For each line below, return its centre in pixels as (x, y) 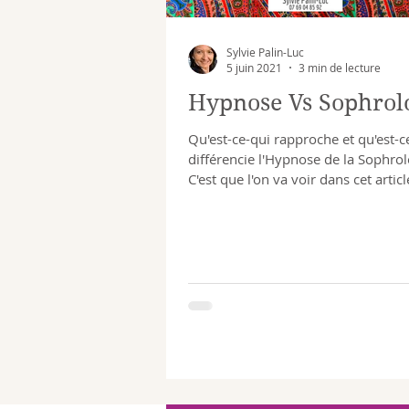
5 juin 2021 (254, 68)
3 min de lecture (340, 68)
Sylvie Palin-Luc (265, 52)
